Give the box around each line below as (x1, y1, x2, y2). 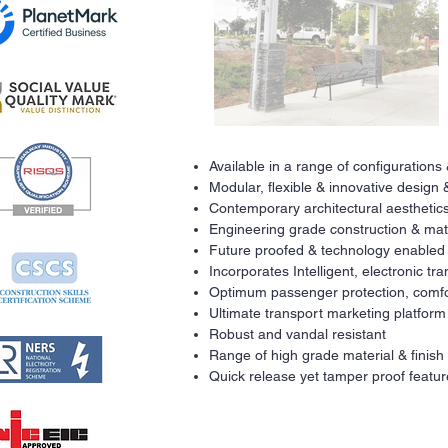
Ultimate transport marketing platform (209, 305, 446, 321)
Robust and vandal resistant (209, 326, 386, 342)
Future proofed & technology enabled (209, 242, 445, 258)
